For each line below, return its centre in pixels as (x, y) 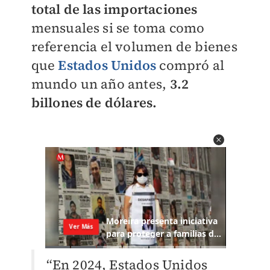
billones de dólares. (94, 103)
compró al (190, 65)
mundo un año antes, (100, 84)
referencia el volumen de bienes (134, 47)
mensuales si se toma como (118, 28)
